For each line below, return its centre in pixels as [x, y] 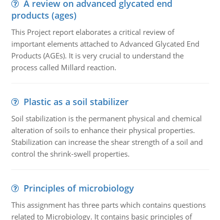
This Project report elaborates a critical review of [93, 32]
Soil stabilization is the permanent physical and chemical [106, 118]
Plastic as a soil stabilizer [76, 102]
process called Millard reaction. [64, 67]
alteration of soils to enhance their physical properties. [103, 130]
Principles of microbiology [79, 188]
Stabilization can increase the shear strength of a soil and [107, 142]
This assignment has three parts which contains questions [108, 205]
